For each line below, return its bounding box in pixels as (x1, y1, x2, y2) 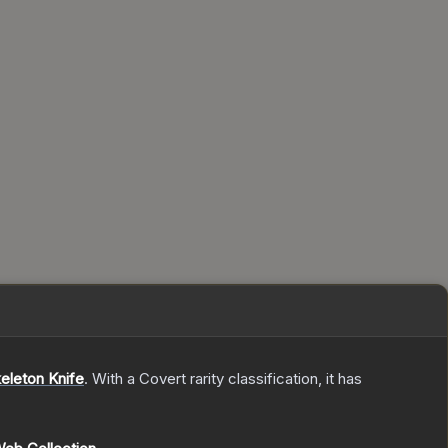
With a (88, 369, 139, 389)
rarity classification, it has (186, 369, 362, 389)
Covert (139, 369, 186, 389)
